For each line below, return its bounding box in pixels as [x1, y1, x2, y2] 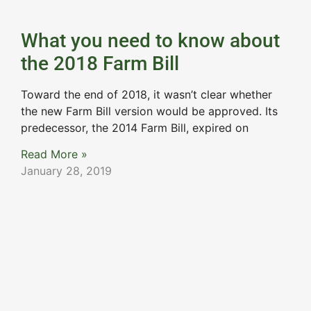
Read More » [21, 147, 87, 162]
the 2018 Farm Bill [21, 51, 179, 75]
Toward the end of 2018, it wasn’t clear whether [21, 87, 272, 101]
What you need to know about [21, 28, 280, 52]
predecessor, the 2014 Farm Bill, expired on [21, 120, 249, 135]
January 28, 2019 [21, 164, 112, 178]
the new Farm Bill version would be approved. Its [21, 103, 278, 118]
